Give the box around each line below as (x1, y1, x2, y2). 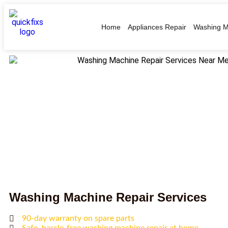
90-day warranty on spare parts (22, 214, 134, 223)
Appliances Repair (127, 23, 186, 31)
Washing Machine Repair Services (9, 190, 207, 205)
